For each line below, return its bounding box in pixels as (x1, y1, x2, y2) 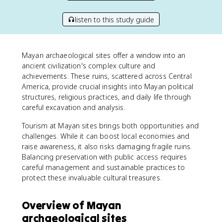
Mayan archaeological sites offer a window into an (22, 51, 186, 60)
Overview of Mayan (22, 198, 121, 212)
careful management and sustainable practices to (22, 163, 185, 172)
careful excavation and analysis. (22, 103, 125, 112)
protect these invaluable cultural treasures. (22, 173, 162, 182)
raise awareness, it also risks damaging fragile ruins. (22, 142, 192, 151)
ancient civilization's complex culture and (22, 61, 156, 70)
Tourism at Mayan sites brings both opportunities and (22, 121, 199, 130)
